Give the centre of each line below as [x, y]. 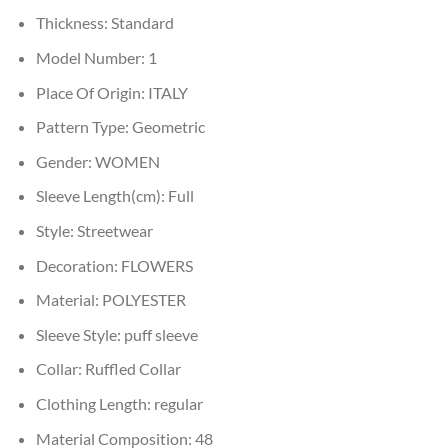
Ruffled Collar [132, 369]
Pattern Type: [83, 127]
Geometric [168, 127]
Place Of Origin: [91, 92]
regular [178, 403]
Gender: [65, 161]
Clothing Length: [94, 403]
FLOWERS [156, 265]
